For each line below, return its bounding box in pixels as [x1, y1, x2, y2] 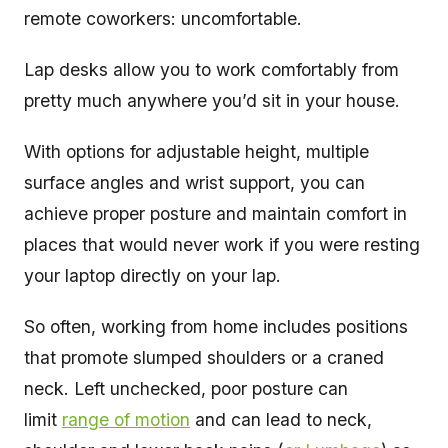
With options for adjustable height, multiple [24, 141, 369, 163]
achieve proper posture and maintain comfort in [24, 203, 407, 225]
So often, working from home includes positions [24, 316, 408, 338]
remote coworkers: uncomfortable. [24, 8, 302, 30]
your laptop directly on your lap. [24, 265, 281, 287]
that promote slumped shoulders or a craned [24, 347, 384, 369]
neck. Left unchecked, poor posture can [24, 378, 348, 400]
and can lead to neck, [190, 409, 372, 431]
